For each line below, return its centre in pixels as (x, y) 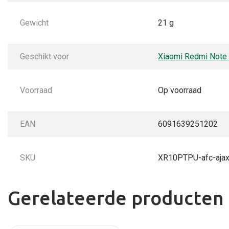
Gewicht (34, 22)
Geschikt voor (44, 56)
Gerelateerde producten (116, 198)
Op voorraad (180, 90)
